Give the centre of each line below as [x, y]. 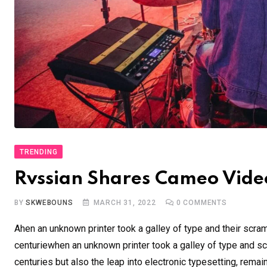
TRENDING [39, 152]
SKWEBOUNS [49, 203]
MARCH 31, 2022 [125, 203]
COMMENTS [204, 203]
